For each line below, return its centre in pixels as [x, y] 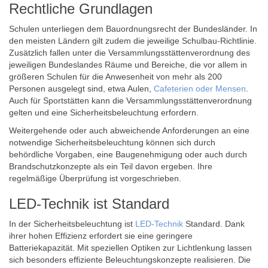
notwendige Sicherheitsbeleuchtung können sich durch [112, 142]
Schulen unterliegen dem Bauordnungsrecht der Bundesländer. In [133, 29]
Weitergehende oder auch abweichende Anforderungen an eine [129, 130]
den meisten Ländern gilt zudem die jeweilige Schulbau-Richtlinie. [133, 41]
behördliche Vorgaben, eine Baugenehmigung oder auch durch [128, 154]
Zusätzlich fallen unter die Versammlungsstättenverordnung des [130, 53]
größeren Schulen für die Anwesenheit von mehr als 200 [115, 77]
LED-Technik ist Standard [89, 204]
